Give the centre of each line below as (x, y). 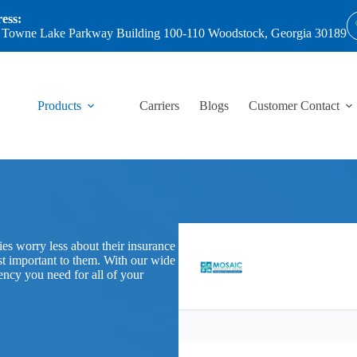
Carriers (159, 105)
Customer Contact (294, 105)
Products (59, 105)
